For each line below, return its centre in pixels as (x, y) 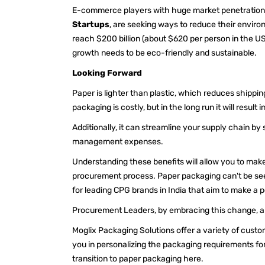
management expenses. (119, 141)
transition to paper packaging (128, 258)
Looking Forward (107, 73)
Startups (91, 24)
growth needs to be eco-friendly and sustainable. (165, 53)
